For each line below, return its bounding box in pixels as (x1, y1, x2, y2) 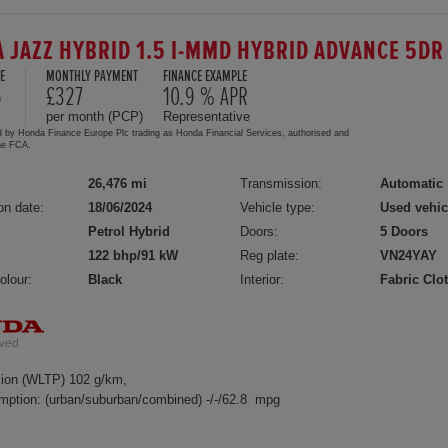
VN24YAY (380, 247, 438, 263)
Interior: (240, 271, 285, 287)
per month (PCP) (46, 108, 143, 124)
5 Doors (380, 223, 429, 239)
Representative (163, 108, 250, 124)
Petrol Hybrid (88, 223, 170, 239)
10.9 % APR (163, 83, 248, 110)
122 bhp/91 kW (88, 247, 178, 263)
